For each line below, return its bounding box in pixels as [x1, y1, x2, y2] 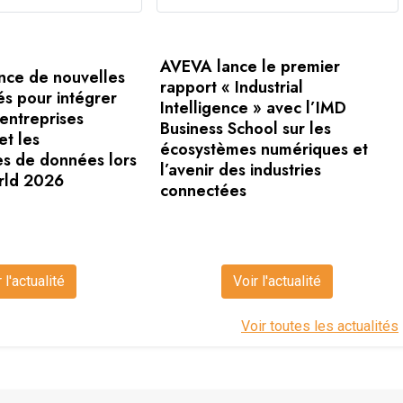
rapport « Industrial [159, 76, 303, 100]
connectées [159, 179, 246, 203]
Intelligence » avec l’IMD [159, 96, 346, 121]
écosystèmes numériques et [159, 138, 368, 162]
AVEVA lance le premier [159, 55, 340, 79]
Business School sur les [159, 117, 331, 141]
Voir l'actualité [233, 273, 322, 291]
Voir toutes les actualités [241, 318, 399, 336]
